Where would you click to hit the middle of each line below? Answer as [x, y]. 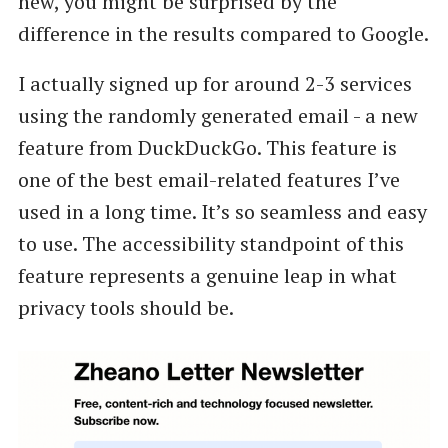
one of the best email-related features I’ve [208, 179]
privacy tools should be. [125, 307]
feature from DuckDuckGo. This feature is [207, 147]
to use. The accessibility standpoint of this [210, 243]
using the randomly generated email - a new [217, 115]
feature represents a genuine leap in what [207, 275]
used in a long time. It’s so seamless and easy [222, 211]
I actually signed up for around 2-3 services [214, 83]
